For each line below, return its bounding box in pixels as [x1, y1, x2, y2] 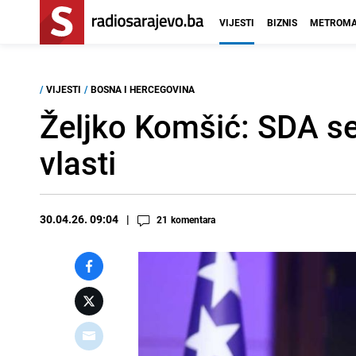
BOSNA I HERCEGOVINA [91, 83, 195, 95]
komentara [171, 213, 215, 226]
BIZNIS [267, 16, 297, 29]
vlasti [40, 141, 116, 184]
